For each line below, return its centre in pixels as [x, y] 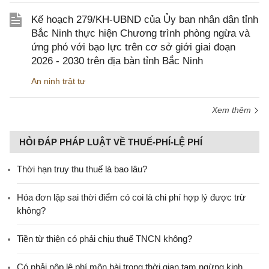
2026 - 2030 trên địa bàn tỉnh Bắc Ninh [117, 61]
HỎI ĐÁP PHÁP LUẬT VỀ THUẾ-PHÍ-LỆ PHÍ [111, 142]
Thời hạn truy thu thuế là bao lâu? [82, 169]
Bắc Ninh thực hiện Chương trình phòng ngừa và [141, 33]
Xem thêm [233, 110]
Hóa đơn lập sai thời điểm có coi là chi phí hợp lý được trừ [131, 197]
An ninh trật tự [58, 81]
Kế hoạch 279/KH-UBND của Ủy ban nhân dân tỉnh [145, 20]
